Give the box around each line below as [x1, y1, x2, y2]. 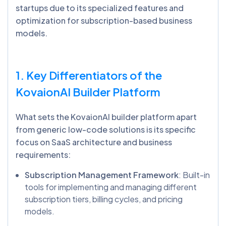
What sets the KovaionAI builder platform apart [16, 111, 197, 123]
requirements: [16, 149, 71, 160]
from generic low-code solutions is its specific [16, 124, 196, 135]
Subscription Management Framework [25, 169, 179, 181]
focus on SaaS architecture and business [16, 137, 172, 148]
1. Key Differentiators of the [16, 68, 162, 83]
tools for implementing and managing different [25, 182, 197, 193]
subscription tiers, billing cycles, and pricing [25, 194, 183, 205]
